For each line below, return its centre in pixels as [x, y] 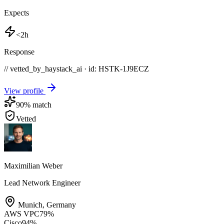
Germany [61, 204]
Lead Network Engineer [42, 182]
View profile [25, 90]
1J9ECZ [136, 68]
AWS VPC [22, 213]
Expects [16, 12]
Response [19, 51]
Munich [30, 204]
